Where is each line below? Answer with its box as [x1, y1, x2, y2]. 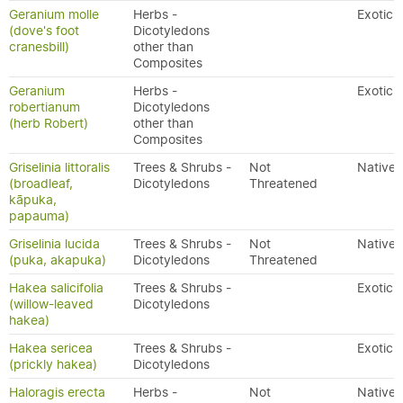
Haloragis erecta [9, 384, 105, 400]
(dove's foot [9, 22, 79, 39]
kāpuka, [9, 192, 57, 208]
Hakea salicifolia [9, 280, 103, 296]
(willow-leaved [9, 296, 94, 312]
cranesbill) [9, 39, 69, 55]
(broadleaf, [9, 175, 73, 192]
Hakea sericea [9, 340, 93, 356]
